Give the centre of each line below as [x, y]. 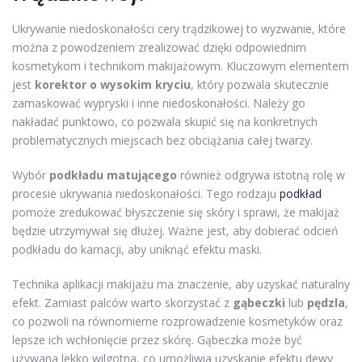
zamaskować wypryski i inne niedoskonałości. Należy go [159, 103]
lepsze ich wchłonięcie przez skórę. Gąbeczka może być [157, 340]
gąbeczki [259, 303]
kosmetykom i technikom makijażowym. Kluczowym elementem [181, 66]
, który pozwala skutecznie [260, 85]
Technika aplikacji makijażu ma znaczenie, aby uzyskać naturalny [181, 284]
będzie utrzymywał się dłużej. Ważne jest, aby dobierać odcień [175, 231]
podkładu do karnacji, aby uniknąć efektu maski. [137, 250]
